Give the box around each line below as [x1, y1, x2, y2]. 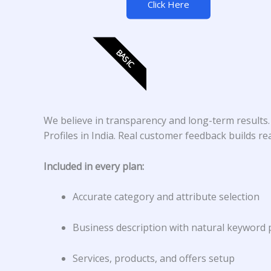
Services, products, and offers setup [73, 251, 235, 265]
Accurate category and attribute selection [73, 190, 260, 204]
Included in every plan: [44, 159, 144, 173]
